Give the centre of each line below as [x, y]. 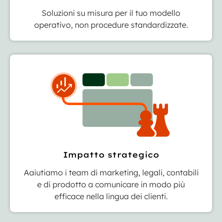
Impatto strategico [111, 155]
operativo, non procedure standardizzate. [111, 25]
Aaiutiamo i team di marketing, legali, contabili [111, 173]
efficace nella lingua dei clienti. [111, 196]
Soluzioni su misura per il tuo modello [111, 13]
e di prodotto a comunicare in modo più [111, 185]
